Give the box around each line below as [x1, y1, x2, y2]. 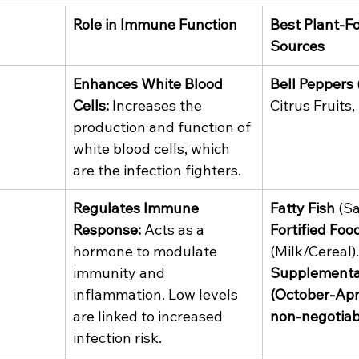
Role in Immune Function [73, 15, 237, 34]
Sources [270, 37, 325, 56]
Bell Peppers [270, 75, 353, 94]
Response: [73, 220, 141, 240]
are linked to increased [73, 307, 226, 326]
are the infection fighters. [73, 161, 241, 180]
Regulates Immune [73, 199, 202, 218]
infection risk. [73, 329, 162, 348]
